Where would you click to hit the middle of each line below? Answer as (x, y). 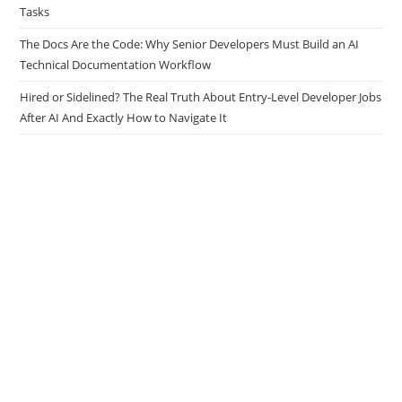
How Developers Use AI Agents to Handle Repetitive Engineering (191, 21)
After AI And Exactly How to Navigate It (124, 148)
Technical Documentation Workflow (116, 95)
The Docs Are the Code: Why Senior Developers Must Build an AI (190, 74)
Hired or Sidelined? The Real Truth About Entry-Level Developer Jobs (201, 127)
